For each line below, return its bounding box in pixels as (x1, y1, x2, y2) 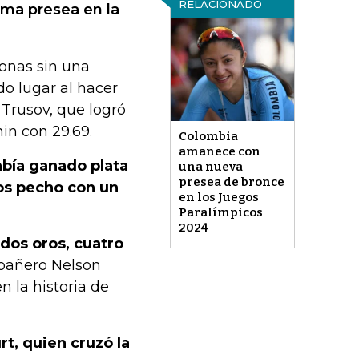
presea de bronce (178, 175, 284, 190)
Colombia (178, 129, 238, 144)
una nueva (178, 159, 243, 175)
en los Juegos (178, 190, 259, 205)
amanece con (178, 144, 260, 159)
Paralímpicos (178, 205, 263, 220)
